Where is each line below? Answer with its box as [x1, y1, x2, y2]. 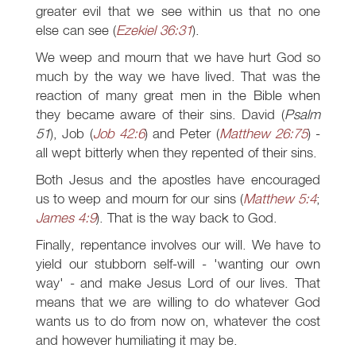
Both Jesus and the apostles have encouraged [36, 171, 320, 188]
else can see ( [36, 21, 116, 39]
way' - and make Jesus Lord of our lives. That [36, 274, 320, 292]
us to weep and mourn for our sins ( [36, 190, 243, 207]
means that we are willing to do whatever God [36, 293, 320, 311]
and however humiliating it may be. [36, 331, 238, 349]
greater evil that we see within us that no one [36, 2, 320, 20]
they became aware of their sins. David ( [36, 106, 284, 123]
